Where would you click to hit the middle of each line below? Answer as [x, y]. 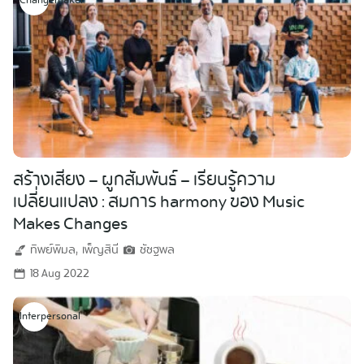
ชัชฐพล [157, 251]
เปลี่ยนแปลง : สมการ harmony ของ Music [159, 203]
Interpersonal [50, 317]
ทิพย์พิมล [53, 251]
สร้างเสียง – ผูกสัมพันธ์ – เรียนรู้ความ [144, 181]
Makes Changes [74, 225]
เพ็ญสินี [100, 251]
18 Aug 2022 [60, 274]
